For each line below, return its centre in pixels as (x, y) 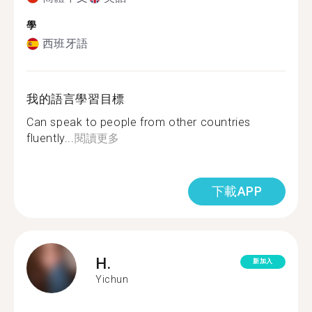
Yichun (112, 279)
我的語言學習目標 (76, 99)
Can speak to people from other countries (139, 122)
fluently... (50, 138)
